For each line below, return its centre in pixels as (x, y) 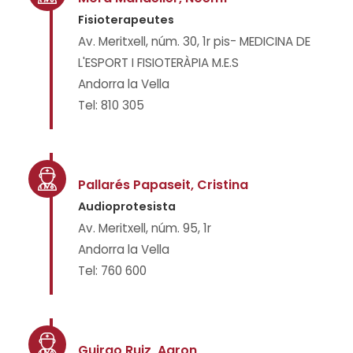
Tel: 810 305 (111, 105)
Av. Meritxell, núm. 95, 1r (145, 228)
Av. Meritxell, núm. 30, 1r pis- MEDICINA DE (194, 41)
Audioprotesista (127, 206)
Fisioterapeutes (126, 20)
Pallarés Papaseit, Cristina (163, 185)
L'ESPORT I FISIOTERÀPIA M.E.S (158, 63)
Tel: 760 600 (112, 271)
